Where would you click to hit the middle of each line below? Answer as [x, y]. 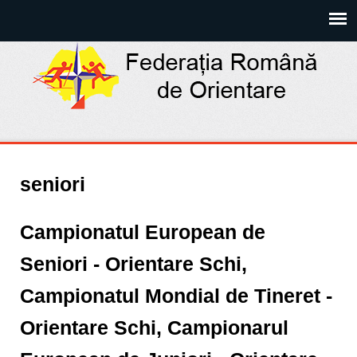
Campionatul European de [143, 232]
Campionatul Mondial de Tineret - [176, 296]
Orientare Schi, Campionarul [154, 328]
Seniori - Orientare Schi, [133, 264]
